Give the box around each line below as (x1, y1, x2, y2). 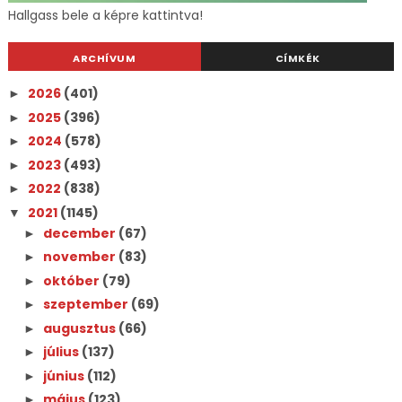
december (42, 223, 118, 242)
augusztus (42, 319, 118, 337)
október (42, 271, 102, 290)
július (42, 343, 82, 361)
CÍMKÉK (275, 51, 320, 66)
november (42, 248, 118, 266)
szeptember (42, 295, 131, 313)
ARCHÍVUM (73, 51, 136, 66)
